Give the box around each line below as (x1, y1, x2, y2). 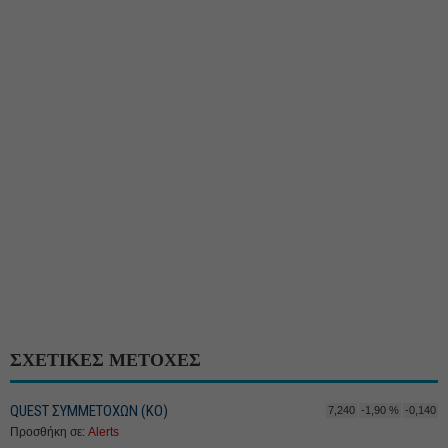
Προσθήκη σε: (10, 425, 88, 439)
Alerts (88, 425, 119, 439)
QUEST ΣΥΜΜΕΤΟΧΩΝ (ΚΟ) (10, 402, 168, 420)
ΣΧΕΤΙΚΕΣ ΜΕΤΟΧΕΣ (10, 350, 201, 370)
